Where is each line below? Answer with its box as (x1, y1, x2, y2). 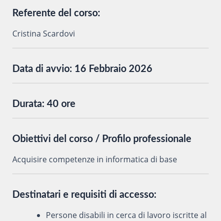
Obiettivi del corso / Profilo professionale (12, 134, 191, 144)
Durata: (12, 99, 47, 109)
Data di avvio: (12, 64, 74, 74)
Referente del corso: (12, 8, 100, 18)
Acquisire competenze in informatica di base (12, 153, 177, 165)
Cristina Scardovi (12, 28, 75, 39)
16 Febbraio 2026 (74, 64, 152, 74)
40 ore (46, 99, 75, 109)
